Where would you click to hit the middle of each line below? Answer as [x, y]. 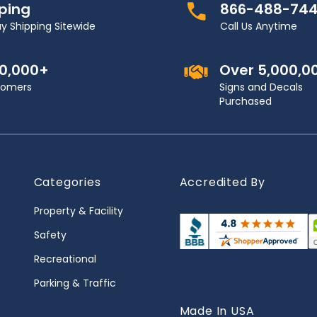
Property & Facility [78, 211]
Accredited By [222, 182]
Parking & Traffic [75, 283]
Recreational [65, 259]
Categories [67, 182]
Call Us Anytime [259, 26]
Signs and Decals [261, 87]
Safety [50, 235]
